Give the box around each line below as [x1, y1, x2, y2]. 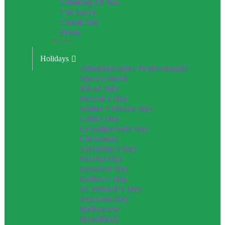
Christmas [80, 134, 119, 144]
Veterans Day [80, 194, 130, 204]
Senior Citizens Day [80, 104, 153, 114]
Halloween [80, 204, 119, 214]
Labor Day [80, 114, 120, 124]
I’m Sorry [60, 8, 97, 17]
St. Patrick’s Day [80, 184, 142, 194]
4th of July [80, 84, 120, 93]
